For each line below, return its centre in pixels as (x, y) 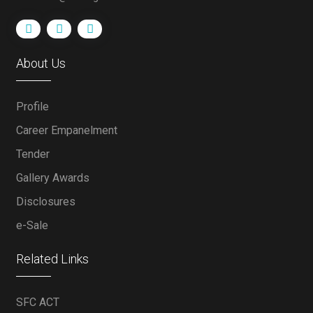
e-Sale (32, 225)
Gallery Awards (53, 178)
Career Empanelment (67, 130)
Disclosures (46, 202)
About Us (41, 63)
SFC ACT (38, 302)
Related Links (53, 259)
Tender (33, 154)
